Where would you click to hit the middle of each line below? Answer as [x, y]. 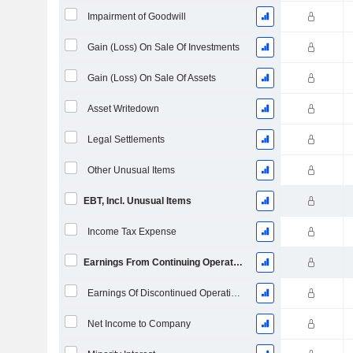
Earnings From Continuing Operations [238, 262]
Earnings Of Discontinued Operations [235, 293]
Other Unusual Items [131, 170]
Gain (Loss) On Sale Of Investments [163, 47]
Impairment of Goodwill [136, 17]
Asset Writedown [123, 109]
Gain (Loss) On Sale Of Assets [151, 78]
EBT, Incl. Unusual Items [137, 201]
